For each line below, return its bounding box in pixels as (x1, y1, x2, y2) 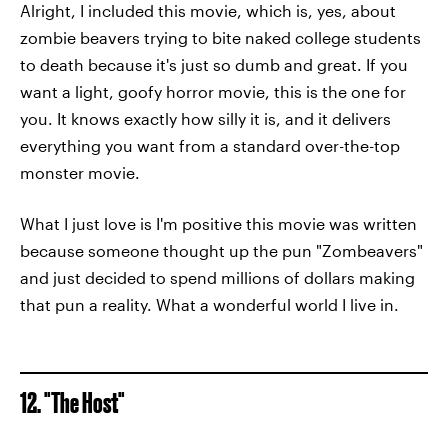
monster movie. (20, 163, 140, 182)
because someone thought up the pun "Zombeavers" (20, 241, 423, 260)
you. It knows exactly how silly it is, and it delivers (20, 109, 391, 128)
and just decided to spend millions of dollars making (20, 268, 415, 287)
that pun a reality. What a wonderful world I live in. (20, 295, 399, 314)
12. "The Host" (20, 387, 125, 418)
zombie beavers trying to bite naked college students (20, 28, 421, 47)
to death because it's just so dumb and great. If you (20, 55, 408, 74)
